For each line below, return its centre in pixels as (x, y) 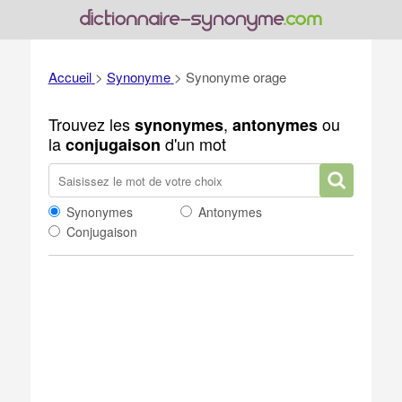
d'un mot (193, 144)
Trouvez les (91, 124)
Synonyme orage (236, 77)
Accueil (70, 77)
